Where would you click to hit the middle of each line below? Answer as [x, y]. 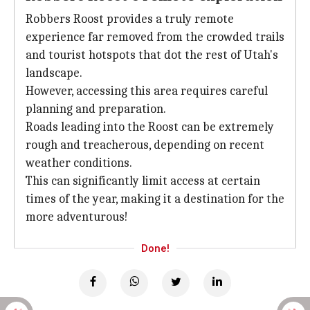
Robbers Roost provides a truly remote [130, 19]
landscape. [54, 73]
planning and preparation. [96, 109]
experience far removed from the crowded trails [155, 37]
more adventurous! [77, 217]
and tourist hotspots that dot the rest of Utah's [152, 55]
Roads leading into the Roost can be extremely [150, 127]
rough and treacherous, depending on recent [145, 145]
